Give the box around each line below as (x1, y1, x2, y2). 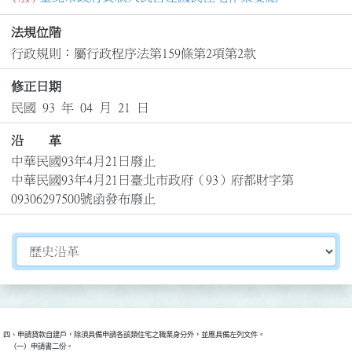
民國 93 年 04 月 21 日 (10, 101, 149, 114)
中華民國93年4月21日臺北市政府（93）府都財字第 (10, 174, 294, 187)
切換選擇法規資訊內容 (15, 239, 141, 252)
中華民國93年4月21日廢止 (10, 155, 156, 168)
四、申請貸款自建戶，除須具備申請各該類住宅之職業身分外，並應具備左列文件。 (3, 331, 265, 339)
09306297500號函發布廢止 (10, 192, 156, 206)
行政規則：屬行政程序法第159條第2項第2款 (10, 46, 256, 60)
